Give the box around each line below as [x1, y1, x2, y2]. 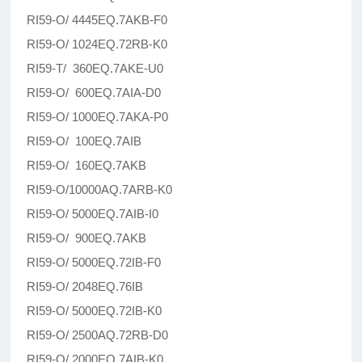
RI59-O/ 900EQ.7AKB [27, 231, 147, 246]
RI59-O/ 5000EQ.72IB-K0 [27, 304, 162, 318]
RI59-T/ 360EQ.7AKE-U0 [27, 61, 164, 76]
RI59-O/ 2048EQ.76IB [27, 280, 144, 294]
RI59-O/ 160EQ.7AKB [27, 158, 147, 173]
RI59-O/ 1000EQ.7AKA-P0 [27, 110, 169, 124]
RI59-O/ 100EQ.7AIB [27, 134, 142, 149]
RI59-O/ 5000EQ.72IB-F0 [27, 255, 162, 270]
